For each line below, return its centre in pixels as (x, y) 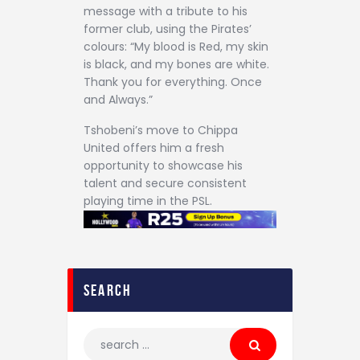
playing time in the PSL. (148, 200)
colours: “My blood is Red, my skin (176, 47)
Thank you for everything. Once (173, 82)
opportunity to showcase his (163, 165)
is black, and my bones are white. (176, 65)
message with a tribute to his (166, 12)
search (108, 290)
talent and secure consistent (165, 183)
